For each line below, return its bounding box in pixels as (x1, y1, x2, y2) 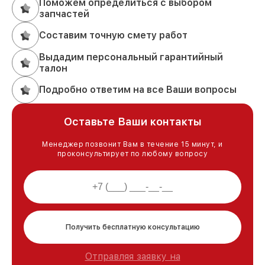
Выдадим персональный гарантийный (39, 51, 223, 63)
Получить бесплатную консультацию (65, 222, 200, 231)
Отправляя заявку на (85, 250, 180, 262)
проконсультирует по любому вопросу (57, 149, 208, 158)
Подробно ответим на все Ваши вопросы (39, 84, 237, 96)
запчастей (39, 8, 89, 20)
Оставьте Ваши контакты (63, 115, 202, 128)
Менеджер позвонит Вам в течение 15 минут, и (42, 140, 223, 148)
